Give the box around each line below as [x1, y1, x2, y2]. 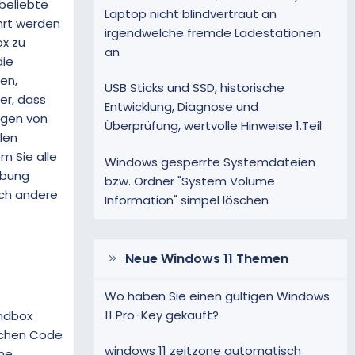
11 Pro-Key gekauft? [105, 307, 219, 324]
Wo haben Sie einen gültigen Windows [105, 288, 330, 305]
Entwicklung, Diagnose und [105, 98, 258, 116]
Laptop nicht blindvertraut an [105, 6, 277, 23]
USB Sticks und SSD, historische [105, 79, 284, 97]
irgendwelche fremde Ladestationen [105, 25, 321, 42]
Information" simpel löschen [105, 191, 269, 208]
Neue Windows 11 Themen [124, 249, 288, 268]
